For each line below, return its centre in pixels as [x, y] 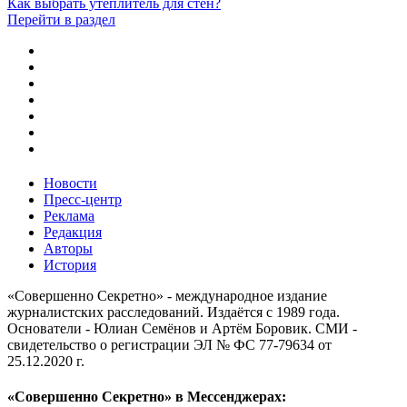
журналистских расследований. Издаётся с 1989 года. [174, 312]
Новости [70, 183]
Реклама [69, 215]
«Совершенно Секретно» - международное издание [167, 295]
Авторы [68, 248]
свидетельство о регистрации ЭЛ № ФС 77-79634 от [169, 344]
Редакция [73, 232]
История [70, 264]
